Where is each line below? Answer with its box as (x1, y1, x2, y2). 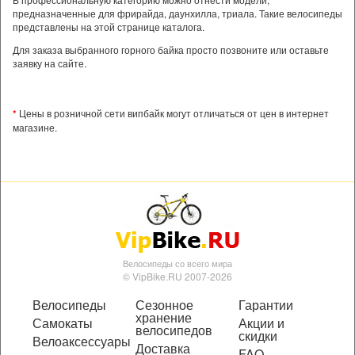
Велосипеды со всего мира (123, 256, 232, 269)
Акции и (239, 313, 284, 332)
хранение (136, 307, 192, 326)
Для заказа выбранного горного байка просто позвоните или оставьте (13, 42, 329, 56)
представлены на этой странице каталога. (13, 19, 204, 33)
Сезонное (136, 295, 193, 314)
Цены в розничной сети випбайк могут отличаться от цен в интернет (17, 105, 329, 120)
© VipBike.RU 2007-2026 (123, 269, 232, 283)
